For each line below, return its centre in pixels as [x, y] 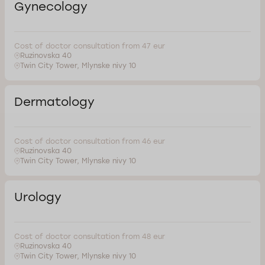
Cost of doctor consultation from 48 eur [90, 236]
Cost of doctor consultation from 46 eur [90, 141]
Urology [38, 197]
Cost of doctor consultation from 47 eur [90, 46]
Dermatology [54, 101]
